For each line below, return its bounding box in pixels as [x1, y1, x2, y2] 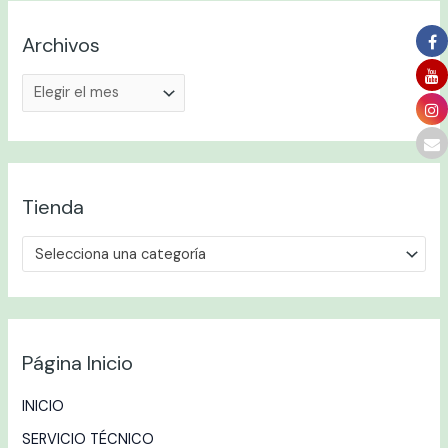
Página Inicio [22, 350, 134, 377]
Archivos [22, 32, 101, 59]
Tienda [22, 194, 85, 221]
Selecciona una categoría [35, 244, 207, 264]
